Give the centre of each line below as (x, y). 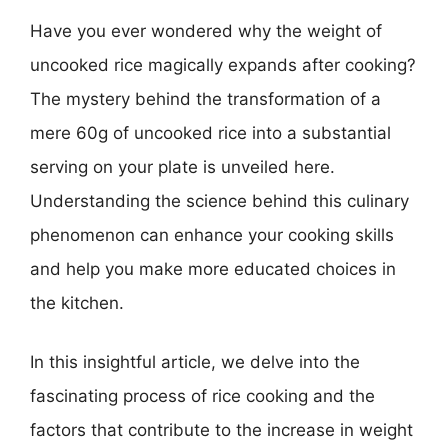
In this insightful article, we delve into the (195, 362)
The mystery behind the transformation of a (205, 98)
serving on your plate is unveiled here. (182, 166)
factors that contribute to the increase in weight (221, 430)
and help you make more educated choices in (213, 268)
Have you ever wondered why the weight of (206, 30)
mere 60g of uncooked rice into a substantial (210, 132)
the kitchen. (77, 302)
